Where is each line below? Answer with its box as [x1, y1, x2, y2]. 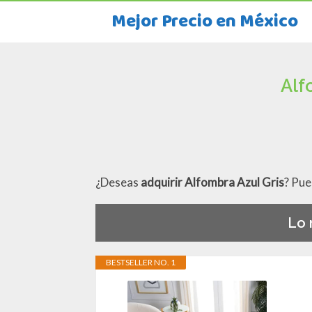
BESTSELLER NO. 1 [106, 257, 175, 268]
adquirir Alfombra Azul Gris [141, 174, 284, 189]
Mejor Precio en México [111, 8, 299, 36]
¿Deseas [95, 174, 141, 189]
